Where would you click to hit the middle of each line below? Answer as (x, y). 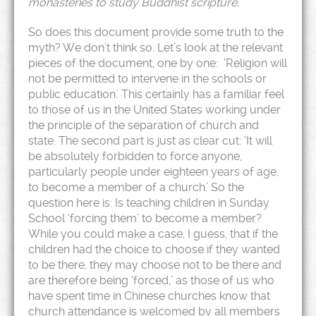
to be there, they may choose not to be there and (155, 265)
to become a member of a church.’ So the (136, 187)
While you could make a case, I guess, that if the (153, 234)
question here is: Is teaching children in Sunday (149, 203)
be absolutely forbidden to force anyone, (135, 156)
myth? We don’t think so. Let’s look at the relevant (156, 48)
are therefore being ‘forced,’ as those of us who (151, 280)
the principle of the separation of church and (144, 125)
